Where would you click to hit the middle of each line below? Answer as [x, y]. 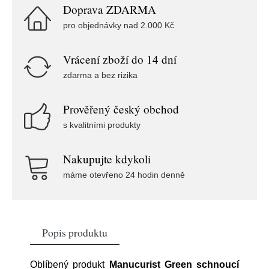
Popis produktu [75, 232]
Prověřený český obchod [121, 109]
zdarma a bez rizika [100, 75]
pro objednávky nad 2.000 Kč [119, 25]
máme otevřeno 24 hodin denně [124, 175]
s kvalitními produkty [102, 125]
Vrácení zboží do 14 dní [120, 59]
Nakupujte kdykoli [107, 159]
